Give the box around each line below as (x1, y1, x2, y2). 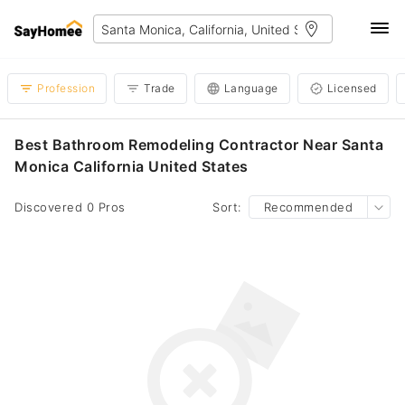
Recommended (263, 200, 353, 214)
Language (223, 81, 278, 95)
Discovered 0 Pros (14, 200, 126, 214)
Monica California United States (14, 157, 249, 175)
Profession (37, 81, 95, 95)
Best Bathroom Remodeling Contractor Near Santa (14, 136, 383, 154)
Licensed (326, 81, 377, 95)
